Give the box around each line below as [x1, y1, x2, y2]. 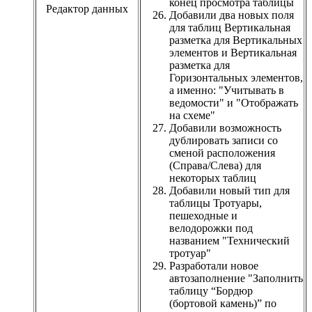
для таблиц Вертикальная [169, 21, 290, 33]
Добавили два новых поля [169, 8, 294, 21]
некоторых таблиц [169, 171, 256, 184]
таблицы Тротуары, [169, 196, 262, 209]
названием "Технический [169, 234, 290, 247]
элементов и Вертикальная [169, 46, 297, 58]
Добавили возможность [169, 121, 281, 134]
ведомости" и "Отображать [169, 96, 298, 109]
